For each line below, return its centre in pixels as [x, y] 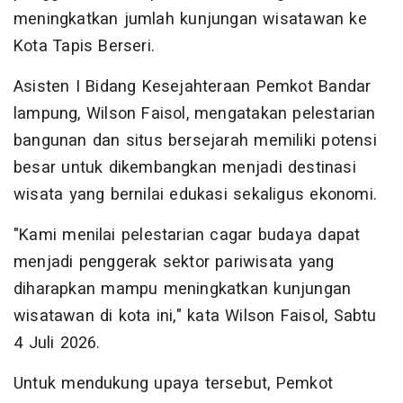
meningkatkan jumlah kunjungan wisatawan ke [190, 20]
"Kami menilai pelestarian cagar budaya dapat [187, 236]
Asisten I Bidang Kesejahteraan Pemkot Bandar [193, 87]
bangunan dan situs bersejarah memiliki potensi [195, 141]
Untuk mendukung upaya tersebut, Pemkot [174, 384]
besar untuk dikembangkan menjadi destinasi [185, 168]
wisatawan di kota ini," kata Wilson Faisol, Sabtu [195, 317]
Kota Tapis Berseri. [84, 47]
